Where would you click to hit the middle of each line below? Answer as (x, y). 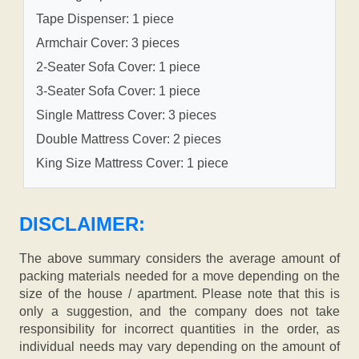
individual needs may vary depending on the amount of (179, 347)
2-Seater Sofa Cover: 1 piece (118, 67)
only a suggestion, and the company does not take (179, 312)
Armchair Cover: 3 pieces (108, 43)
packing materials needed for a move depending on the (179, 276)
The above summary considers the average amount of (179, 259)
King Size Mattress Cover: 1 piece (132, 163)
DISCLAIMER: (82, 224)
